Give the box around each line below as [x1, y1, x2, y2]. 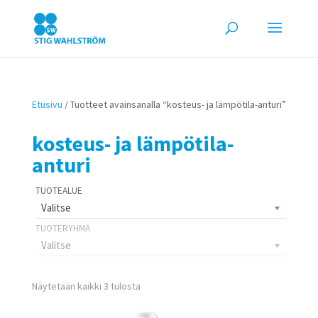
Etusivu [31, 98, 62, 111]
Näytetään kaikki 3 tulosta [31, 280, 141, 292]
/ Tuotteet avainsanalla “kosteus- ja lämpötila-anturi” [62, 98, 286, 111]
